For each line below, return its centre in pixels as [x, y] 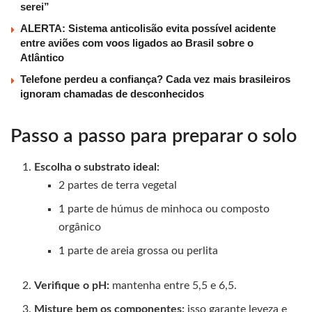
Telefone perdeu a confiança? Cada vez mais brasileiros [155, 79]
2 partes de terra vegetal [117, 186]
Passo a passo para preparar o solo [154, 136]
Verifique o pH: [72, 286]
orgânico [79, 227]
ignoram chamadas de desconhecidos [112, 94]
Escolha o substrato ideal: [97, 167]
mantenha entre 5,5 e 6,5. [173, 286]
